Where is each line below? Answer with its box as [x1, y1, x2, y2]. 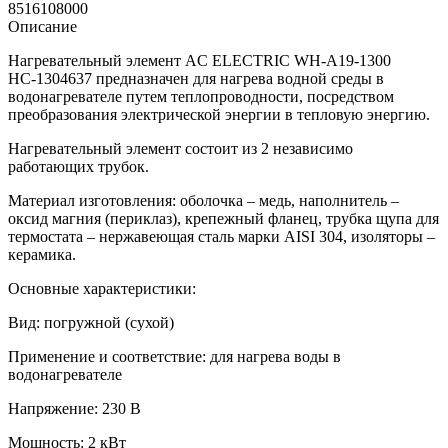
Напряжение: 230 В [8, 399, 141, 417]
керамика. [8, 245, 76, 263]
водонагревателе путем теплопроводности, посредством [8, 87, 394, 105]
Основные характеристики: [8, 279, 196, 297]
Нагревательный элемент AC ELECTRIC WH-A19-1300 [8, 51, 391, 69]
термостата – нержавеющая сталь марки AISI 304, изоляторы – [8, 227, 435, 245]
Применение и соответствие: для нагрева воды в [8, 347, 341, 365]
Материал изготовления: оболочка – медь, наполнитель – [8, 191, 399, 209]
